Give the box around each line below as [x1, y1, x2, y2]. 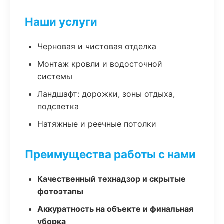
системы [37, 71, 72, 81]
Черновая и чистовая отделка [37, 41, 156, 51]
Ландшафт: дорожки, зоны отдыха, [37, 89, 175, 99]
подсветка [37, 101, 79, 111]
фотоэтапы [37, 186, 83, 196]
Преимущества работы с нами [25, 147, 196, 161]
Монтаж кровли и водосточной [37, 59, 162, 69]
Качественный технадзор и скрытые [37, 174, 186, 184]
